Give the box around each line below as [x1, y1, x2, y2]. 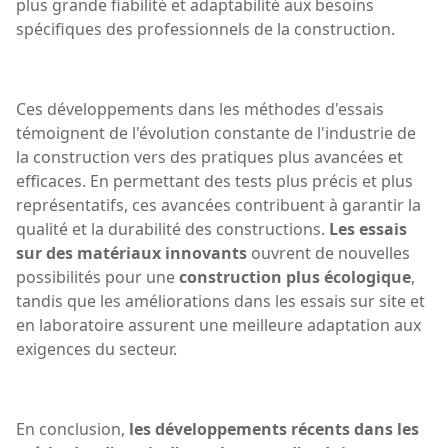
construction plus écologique [179, 265, 411, 288]
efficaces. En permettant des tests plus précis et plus [16, 169, 413, 192]
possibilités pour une [16, 265, 179, 288]
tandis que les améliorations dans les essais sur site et [16, 289, 425, 312]
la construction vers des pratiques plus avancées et [16, 145, 403, 168]
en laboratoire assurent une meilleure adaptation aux [16, 313, 421, 336]
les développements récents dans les [129, 417, 419, 440]
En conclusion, [16, 417, 129, 440]
